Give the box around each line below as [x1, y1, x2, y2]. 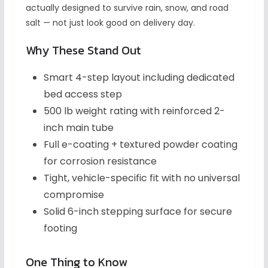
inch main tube [43, 121, 114, 135]
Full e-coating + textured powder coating [43, 138, 237, 152]
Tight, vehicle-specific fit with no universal [43, 171, 240, 185]
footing [43, 221, 77, 236]
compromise [43, 188, 104, 202]
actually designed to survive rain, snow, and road [25, 2, 229, 14]
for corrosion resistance [43, 154, 157, 169]
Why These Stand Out [25, 41, 141, 60]
